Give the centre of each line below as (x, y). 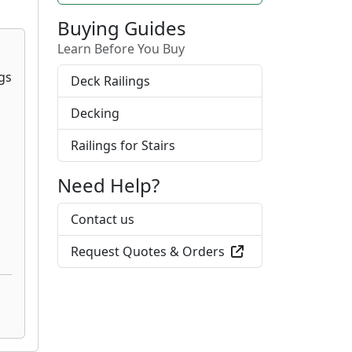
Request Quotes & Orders (148, 251)
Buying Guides (122, 27)
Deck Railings (110, 81)
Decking (95, 113)
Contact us (103, 219)
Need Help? (108, 185)
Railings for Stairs (123, 145)
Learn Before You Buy (121, 48)
